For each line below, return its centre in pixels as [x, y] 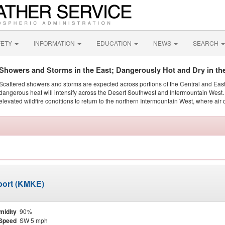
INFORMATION [55, 43]
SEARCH [206, 43]
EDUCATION [115, 43]
